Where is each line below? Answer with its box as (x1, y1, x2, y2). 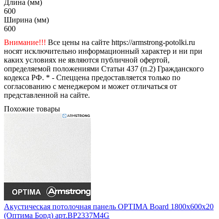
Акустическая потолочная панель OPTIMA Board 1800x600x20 (4, 202, 214, 211)
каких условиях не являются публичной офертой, (4, 55, 170, 64)
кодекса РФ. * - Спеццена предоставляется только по (4, 73, 180, 82)
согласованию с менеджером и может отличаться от (4, 82, 177, 90)
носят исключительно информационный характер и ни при (4, 46, 202, 55)
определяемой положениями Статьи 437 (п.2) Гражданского (4, 64, 204, 73)
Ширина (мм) (4, 15, 49, 24)
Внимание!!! (4, 38, 46, 46)
